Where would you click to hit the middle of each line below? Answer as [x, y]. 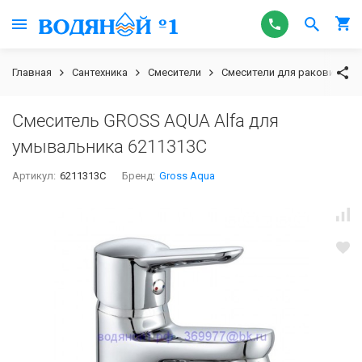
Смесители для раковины [285, 72]
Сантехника [100, 72]
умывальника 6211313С [109, 147]
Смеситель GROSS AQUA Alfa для [145, 121]
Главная [32, 72]
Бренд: [139, 176]
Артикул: [34, 176]
